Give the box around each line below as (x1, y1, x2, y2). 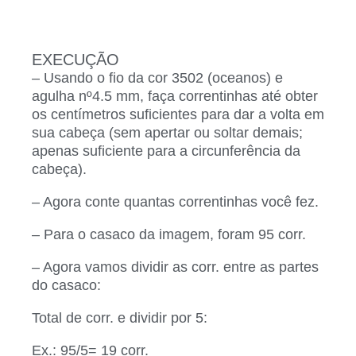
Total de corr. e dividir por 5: (32, 309, 207, 326)
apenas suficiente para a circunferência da (32, 142, 300, 159)
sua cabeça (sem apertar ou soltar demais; (32, 124, 303, 141)
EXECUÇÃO (32, 50, 119, 68)
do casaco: (32, 277, 101, 293)
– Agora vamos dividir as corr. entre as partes (32, 258, 319, 275)
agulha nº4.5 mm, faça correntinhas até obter (32, 87, 318, 104)
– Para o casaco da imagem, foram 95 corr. (32, 226, 306, 242)
